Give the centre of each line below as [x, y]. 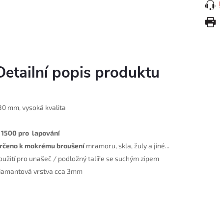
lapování [44, 133]
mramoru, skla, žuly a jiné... [127, 146]
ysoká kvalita [46, 107]
